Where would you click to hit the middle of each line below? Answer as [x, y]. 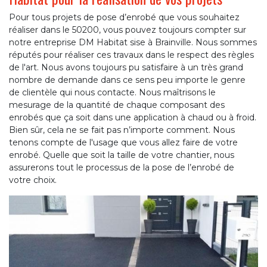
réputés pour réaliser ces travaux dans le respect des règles [131, 55]
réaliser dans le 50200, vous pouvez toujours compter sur [128, 30]
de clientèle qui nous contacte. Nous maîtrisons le [112, 93]
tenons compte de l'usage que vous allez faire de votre [123, 143]
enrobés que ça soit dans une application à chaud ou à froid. [133, 118]
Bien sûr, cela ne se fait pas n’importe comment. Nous [122, 130]
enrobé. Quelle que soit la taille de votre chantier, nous [122, 155]
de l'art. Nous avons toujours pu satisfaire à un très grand [126, 68]
